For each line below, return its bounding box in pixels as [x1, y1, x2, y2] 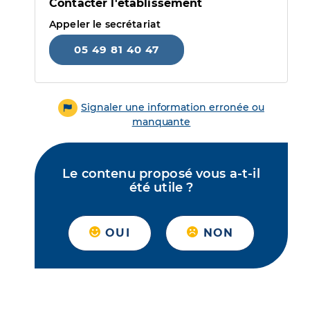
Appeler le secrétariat [49, 18, 161, 30]
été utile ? [129, 180, 194, 196]
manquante [131, 116, 191, 129]
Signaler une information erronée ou [81, 101, 264, 113]
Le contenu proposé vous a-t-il [62, 166, 260, 182]
